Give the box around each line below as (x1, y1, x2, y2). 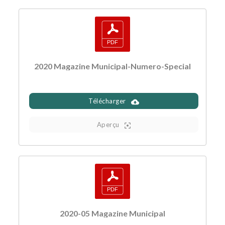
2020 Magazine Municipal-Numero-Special (34, 61, 191, 71)
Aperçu (96, 120, 120, 129)
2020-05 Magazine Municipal (60, 208, 165, 218)
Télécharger (88, 96, 126, 105)
